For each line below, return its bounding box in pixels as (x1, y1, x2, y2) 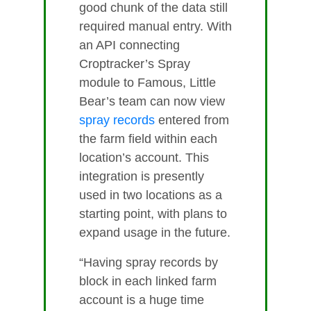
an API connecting (79, 38, 180, 53)
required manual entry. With (79, 19, 232, 34)
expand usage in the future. (79, 226, 230, 240)
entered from (155, 113, 229, 128)
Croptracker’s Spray (79, 57, 190, 72)
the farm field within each (79, 132, 217, 146)
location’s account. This (79, 151, 209, 165)
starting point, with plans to (79, 207, 227, 221)
